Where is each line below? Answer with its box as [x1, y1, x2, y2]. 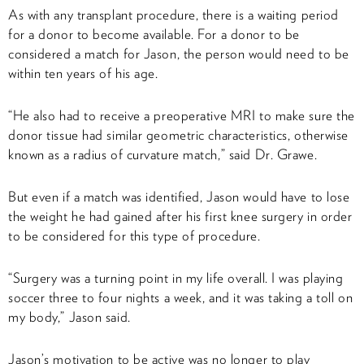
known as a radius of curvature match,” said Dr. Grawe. [8, 145, 318, 162]
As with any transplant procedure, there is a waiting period [8, 6, 339, 23]
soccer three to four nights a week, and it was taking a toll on [8, 288, 353, 305]
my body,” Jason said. [8, 308, 131, 325]
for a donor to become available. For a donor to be [8, 25, 300, 42]
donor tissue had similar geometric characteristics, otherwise [8, 126, 349, 143]
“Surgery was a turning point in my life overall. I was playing [8, 269, 344, 286]
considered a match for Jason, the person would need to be [8, 45, 349, 62]
